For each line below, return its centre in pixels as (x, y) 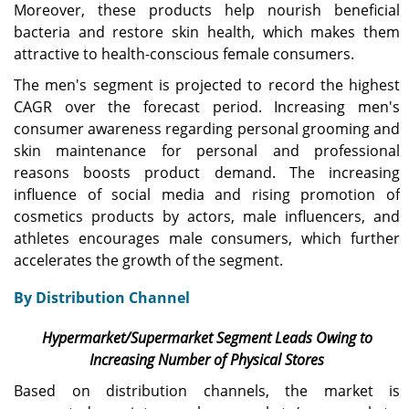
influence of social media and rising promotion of (207, 194)
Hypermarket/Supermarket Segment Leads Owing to (207, 337)
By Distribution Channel (102, 297)
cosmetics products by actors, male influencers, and (207, 216)
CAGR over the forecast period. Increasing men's (207, 106)
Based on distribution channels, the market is (207, 390)
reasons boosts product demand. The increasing (207, 172)
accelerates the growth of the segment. (148, 260)
